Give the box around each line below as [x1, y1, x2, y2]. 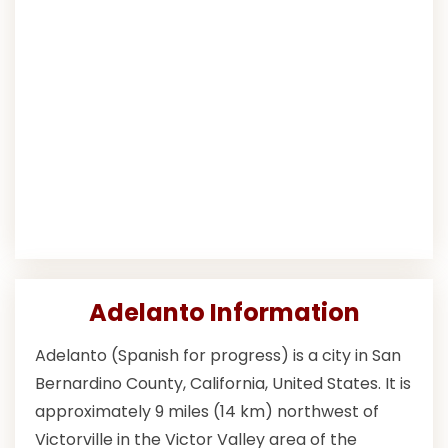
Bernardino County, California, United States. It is [35, 372, 411, 396]
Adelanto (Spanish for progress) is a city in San [35, 344, 401, 368]
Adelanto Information [88, 296, 360, 330]
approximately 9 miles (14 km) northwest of [35, 400, 379, 424]
